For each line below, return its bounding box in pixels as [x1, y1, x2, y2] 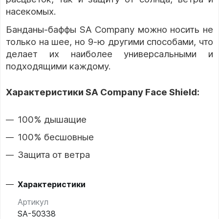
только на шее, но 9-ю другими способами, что [6, 36, 213, 48]
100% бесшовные [18, 131, 94, 143]
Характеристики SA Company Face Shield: [6, 87, 199, 98]
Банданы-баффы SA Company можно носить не [6, 24, 213, 36]
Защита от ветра [18, 149, 90, 161]
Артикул [18, 197, 48, 207]
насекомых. [6, 6, 56, 18]
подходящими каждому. [6, 61, 111, 72]
